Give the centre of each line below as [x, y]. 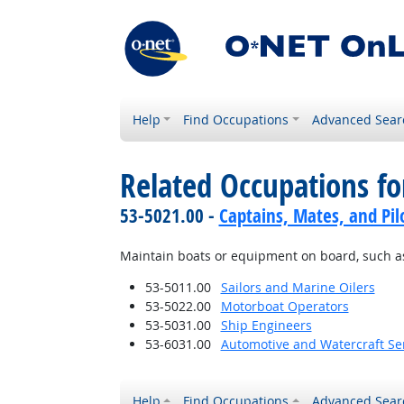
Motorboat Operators [285, 306]
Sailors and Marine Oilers [298, 287]
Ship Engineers [266, 325]
